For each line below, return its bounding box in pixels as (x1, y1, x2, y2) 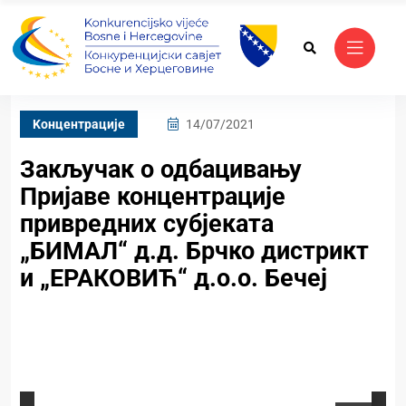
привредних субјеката (20, 209, 274, 239)
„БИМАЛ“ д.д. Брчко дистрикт (20, 237, 369, 266)
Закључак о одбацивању (20, 155, 302, 185)
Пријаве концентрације (20, 182, 285, 212)
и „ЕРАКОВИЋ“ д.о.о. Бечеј (20, 264, 327, 294)
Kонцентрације (33, 117, 125, 132)
